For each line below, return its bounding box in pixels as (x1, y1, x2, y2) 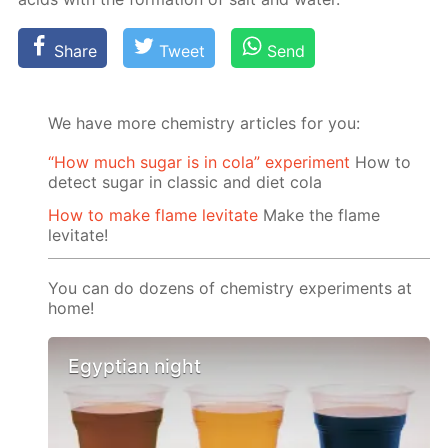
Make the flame (258, 205, 381, 225)
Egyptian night (68, 354, 202, 379)
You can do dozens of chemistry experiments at (48, 277, 413, 298)
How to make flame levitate (48, 205, 259, 225)
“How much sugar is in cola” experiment (48, 152, 351, 173)
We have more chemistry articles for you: (48, 113, 361, 134)
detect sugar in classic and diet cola (48, 172, 323, 193)
